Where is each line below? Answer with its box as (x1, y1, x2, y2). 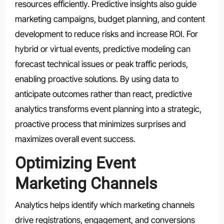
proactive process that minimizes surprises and (14, 119, 186, 129)
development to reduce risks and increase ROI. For (14, 29, 198, 39)
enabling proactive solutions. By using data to (14, 74, 178, 84)
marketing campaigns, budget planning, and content (14, 14, 205, 24)
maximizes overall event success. (14, 134, 135, 144)
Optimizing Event (14, 153, 135, 173)
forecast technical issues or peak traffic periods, (14, 59, 188, 69)
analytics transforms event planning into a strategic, (14, 104, 201, 114)
